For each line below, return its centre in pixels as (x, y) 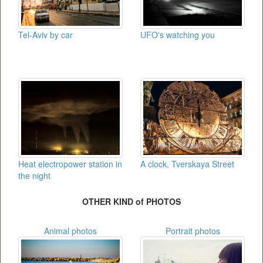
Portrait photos (193, 230)
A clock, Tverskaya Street (187, 163)
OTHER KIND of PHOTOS (131, 201)
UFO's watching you (178, 34)
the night (34, 175)
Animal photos (70, 230)
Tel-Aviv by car (45, 34)
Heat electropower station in (70, 163)
